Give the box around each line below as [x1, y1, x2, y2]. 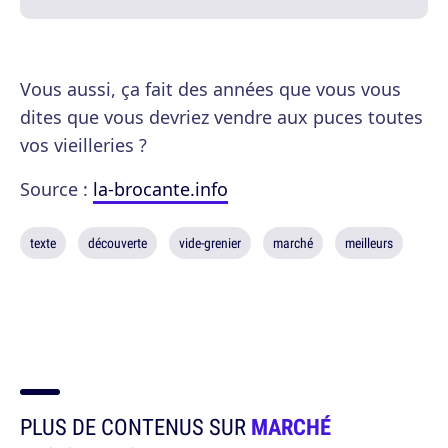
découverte [88, 233, 147, 252]
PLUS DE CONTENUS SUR [20, 410, 251, 442]
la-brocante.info [93, 176, 228, 201]
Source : [20, 176, 93, 201]
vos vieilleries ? [20, 132, 147, 157]
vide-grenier [179, 233, 241, 252]
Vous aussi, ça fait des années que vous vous [20, 76, 401, 101]
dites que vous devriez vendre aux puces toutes [20, 104, 423, 129]
